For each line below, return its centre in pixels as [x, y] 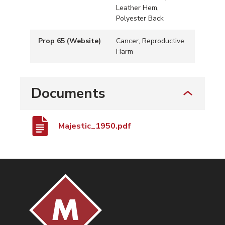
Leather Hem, [137, 8]
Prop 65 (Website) [70, 41]
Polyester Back [140, 18]
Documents [68, 93]
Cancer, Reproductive [150, 41]
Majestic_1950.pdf [95, 126]
